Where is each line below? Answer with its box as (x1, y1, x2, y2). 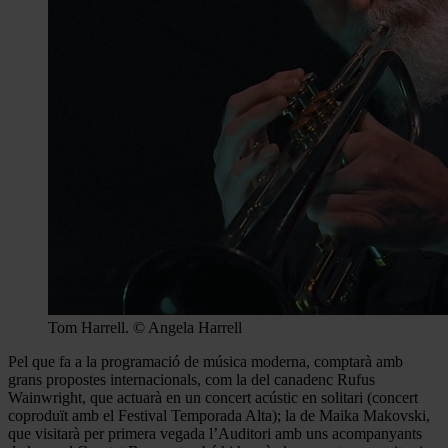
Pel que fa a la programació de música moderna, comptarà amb (8, 352, 403, 370)
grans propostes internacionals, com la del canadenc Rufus (8, 370, 375, 388)
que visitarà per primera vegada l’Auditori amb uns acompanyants (8, 424, 422, 442)
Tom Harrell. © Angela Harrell (48, 318, 242, 336)
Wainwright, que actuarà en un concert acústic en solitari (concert (8, 388, 418, 406)
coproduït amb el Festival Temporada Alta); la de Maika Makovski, (8, 406, 430, 424)
